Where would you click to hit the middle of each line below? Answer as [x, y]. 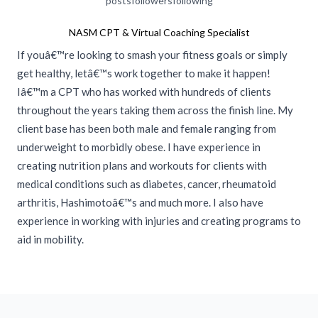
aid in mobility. [50, 240]
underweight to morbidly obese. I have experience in [139, 147]
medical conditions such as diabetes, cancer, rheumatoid [147, 184]
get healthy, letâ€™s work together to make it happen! [144, 73]
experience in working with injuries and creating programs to [159, 221]
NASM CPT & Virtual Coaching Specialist [159, 33]
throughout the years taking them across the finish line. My [155, 110]
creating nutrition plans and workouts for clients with [142, 166]
